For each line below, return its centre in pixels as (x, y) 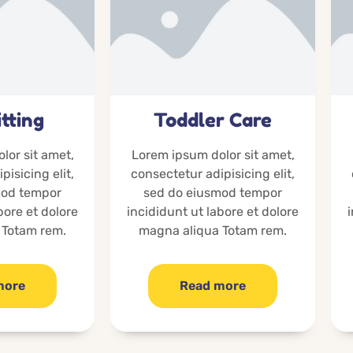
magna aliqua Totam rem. (213, 231)
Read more (213, 286)
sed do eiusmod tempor (213, 193)
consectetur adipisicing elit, (213, 174)
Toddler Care (213, 121)
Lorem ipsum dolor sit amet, (213, 155)
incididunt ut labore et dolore (213, 212)
